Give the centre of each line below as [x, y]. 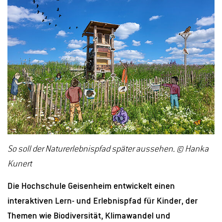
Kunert [20, 164]
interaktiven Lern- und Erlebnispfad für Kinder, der [103, 201]
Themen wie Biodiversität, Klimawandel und [89, 216]
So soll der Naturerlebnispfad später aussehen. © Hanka [108, 149]
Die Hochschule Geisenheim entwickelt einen [91, 186]
